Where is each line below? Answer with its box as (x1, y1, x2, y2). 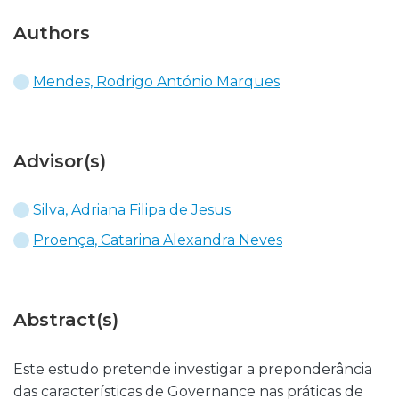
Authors (13, 22, 90, 44)
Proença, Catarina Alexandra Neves (33, 232, 282, 248)
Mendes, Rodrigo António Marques (33, 73, 280, 90)
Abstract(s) (13, 309, 118, 330)
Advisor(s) (13, 151, 106, 172)
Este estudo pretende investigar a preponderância (13, 361, 372, 378)
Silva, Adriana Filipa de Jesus (33, 201, 231, 218)
